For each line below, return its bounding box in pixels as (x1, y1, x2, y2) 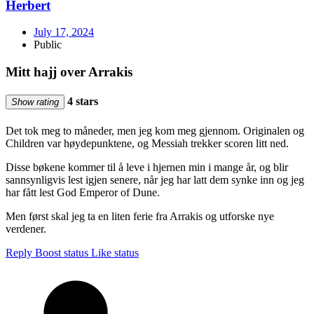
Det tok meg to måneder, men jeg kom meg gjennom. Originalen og (6, 124, 304, 137)
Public (34, 39, 62, 51)
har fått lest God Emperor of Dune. (6, 186, 160, 198)
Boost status (35, 246, 88, 259)
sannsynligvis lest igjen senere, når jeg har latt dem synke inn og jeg (6, 173, 304, 186)
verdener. (6, 222, 46, 235)
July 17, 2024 (34, 26, 94, 39)
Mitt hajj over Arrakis (6, 64, 132, 80)
